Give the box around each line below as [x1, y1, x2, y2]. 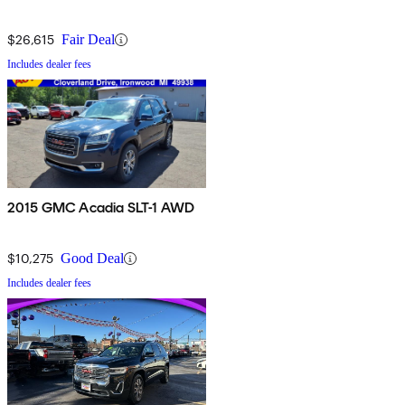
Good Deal [61, 250, 124, 267]
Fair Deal [61, 32, 115, 48]
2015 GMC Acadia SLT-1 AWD [7, 199, 195, 217]
